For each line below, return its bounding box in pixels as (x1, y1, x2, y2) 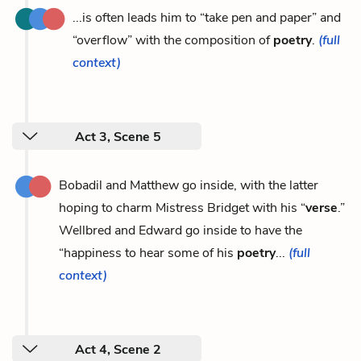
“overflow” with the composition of (73, 31, 273, 49)
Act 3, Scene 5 (75, 128, 161, 146)
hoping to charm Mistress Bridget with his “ (59, 199, 305, 217)
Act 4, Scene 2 (75, 341, 161, 359)
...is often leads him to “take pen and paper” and (73, 9, 341, 27)
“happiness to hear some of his (59, 244, 237, 262)
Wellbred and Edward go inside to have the (59, 222, 302, 239)
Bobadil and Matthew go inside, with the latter (59, 176, 318, 194)
